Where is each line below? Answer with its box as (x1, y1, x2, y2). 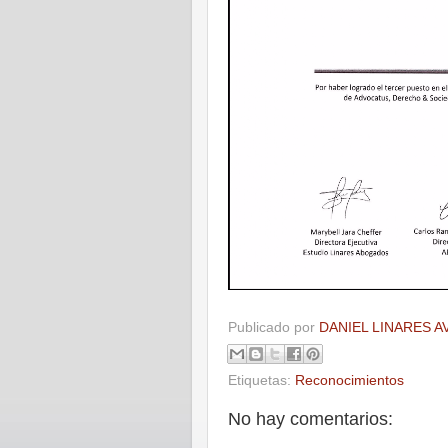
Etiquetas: (228, 373, 295, 389)
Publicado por (228, 319, 319, 335)
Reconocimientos (295, 373, 404, 389)
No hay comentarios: (228, 409, 393, 430)
